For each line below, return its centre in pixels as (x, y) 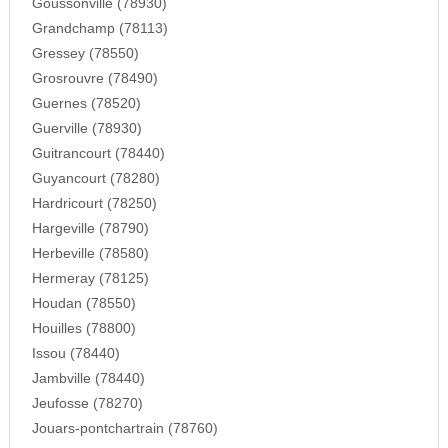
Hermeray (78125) (90, 278)
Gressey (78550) (85, 53)
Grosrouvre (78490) (94, 78)
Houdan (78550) (83, 303)
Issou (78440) (75, 353)
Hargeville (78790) (90, 228)
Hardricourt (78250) (94, 203)
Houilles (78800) (83, 328)
